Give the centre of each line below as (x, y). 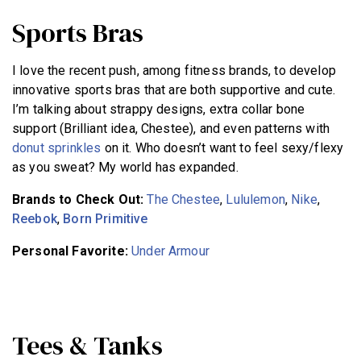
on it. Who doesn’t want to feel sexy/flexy (222, 147)
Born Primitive (106, 218)
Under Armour (170, 251)
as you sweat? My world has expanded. (125, 167)
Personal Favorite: (72, 251)
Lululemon (255, 199)
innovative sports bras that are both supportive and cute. (174, 89)
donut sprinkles (57, 147)
